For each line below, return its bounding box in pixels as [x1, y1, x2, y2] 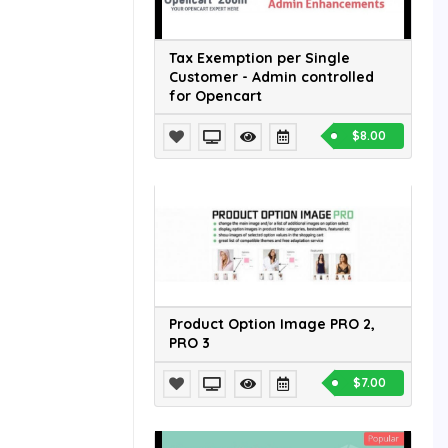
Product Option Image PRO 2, [169, 315, 375, 334]
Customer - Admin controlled [169, 67, 374, 86]
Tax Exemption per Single [169, 48, 350, 67]
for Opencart [169, 86, 262, 105]
